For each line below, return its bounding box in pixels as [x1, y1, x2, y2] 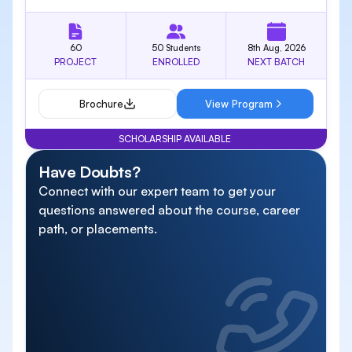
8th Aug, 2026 [247, 42, 306, 53]
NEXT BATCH [247, 56, 306, 68]
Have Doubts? [38, 162, 141, 181]
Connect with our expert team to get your [38, 183, 276, 199]
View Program [205, 97, 273, 110]
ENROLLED [152, 56, 200, 68]
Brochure [79, 97, 123, 110]
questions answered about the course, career [38, 202, 300, 218]
